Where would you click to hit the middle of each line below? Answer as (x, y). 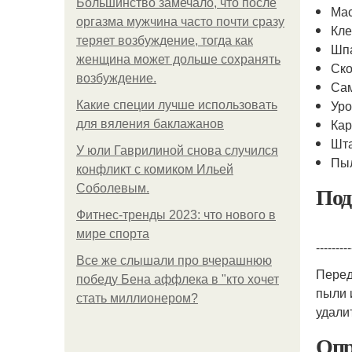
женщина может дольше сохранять (178, 59)
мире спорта (113, 234)
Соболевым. (113, 188)
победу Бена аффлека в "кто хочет (178, 279)
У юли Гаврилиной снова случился (177, 150)
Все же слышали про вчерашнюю (174, 260)
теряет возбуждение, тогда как (165, 40)
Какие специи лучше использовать (177, 105)
